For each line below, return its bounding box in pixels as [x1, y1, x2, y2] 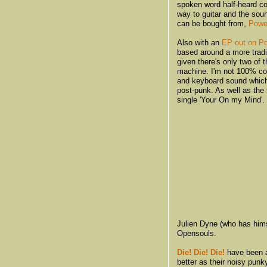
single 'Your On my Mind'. [177, 95, 265, 104]
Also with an [177, 38, 222, 47]
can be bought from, [177, 18, 249, 28]
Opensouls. [177, 228, 216, 238]
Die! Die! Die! [177, 247, 225, 257]
